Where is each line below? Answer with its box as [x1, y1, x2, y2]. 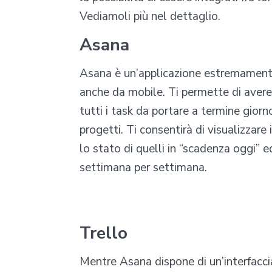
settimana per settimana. [80, 160, 207, 175]
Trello [80, 222, 127, 245]
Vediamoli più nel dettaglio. [80, 8, 220, 24]
